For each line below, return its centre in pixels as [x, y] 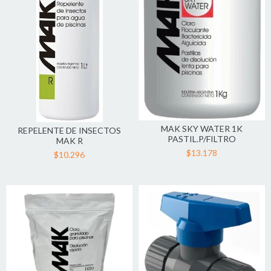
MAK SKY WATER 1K [202, 129]
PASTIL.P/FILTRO [202, 139]
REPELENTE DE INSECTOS [69, 130]
